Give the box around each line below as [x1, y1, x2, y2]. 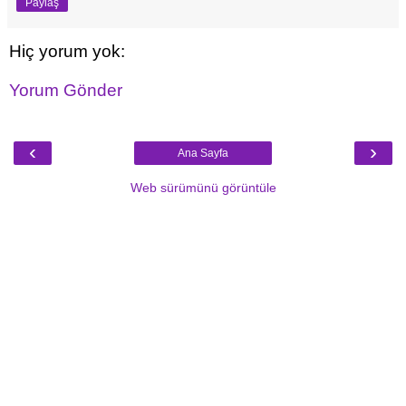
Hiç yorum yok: [9, 41, 125, 61]
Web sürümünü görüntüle [130, 179, 276, 195]
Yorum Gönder [9, 81, 122, 101]
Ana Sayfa [178, 146, 228, 159]
